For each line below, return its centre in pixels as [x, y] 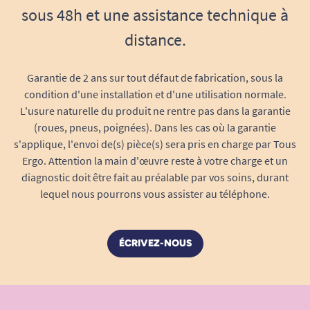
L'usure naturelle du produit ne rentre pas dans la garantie [155, 111]
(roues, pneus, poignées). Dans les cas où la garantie [155, 127]
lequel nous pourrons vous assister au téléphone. [155, 194]
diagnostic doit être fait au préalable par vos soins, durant [155, 177]
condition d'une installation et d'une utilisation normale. [155, 94]
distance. [155, 40]
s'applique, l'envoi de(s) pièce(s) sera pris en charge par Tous [155, 144]
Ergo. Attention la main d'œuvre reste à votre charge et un [155, 161]
